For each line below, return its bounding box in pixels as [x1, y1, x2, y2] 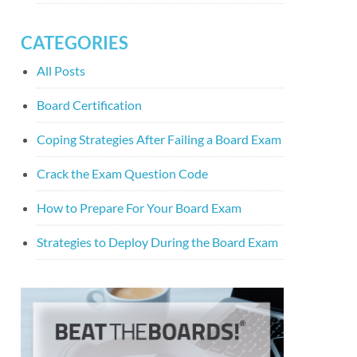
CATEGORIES [21, 32, 128, 53]
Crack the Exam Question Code [37, 166, 208, 181]
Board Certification [37, 97, 142, 112]
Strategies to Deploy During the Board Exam [37, 234, 278, 249]
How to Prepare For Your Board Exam [37, 200, 241, 215]
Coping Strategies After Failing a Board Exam [37, 131, 281, 147]
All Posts [37, 63, 85, 78]
